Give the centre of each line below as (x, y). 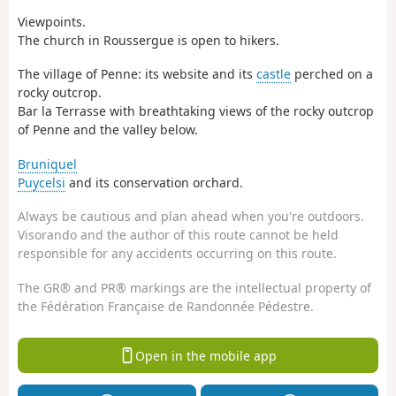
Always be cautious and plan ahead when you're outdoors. (191, 217)
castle (274, 74)
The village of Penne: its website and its (137, 74)
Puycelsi (42, 182)
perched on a (332, 74)
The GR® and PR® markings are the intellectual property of (194, 287)
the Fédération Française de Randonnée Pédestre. (166, 306)
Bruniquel (47, 164)
